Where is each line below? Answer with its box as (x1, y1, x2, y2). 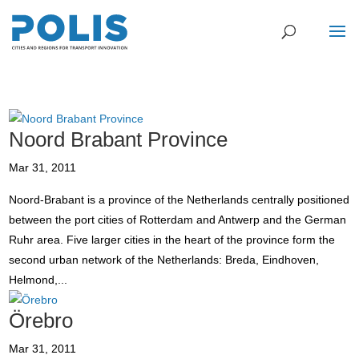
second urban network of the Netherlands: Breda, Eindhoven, (9, 253, 320, 266)
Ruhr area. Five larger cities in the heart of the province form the (9, 233, 336, 246)
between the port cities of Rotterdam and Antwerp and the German (9, 213, 347, 226)
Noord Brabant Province (9, 127, 228, 151)
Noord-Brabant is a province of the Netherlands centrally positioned (9, 193, 350, 206)
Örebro (9, 309, 74, 333)
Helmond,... (9, 273, 68, 286)
